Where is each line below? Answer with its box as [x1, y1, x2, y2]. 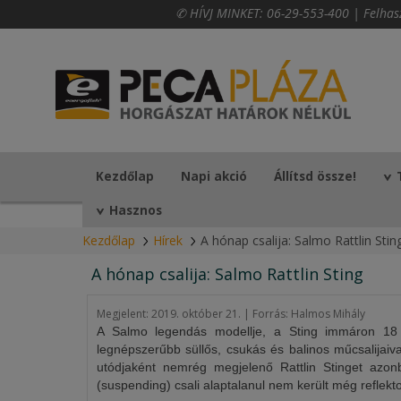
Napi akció [181, 168, 247, 184]
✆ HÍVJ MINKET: [175, 4, 267, 21]
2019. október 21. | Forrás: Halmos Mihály [151, 306, 365, 321]
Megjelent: [97, 306, 151, 321]
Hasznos [109, 202, 162, 218]
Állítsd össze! [274, 168, 356, 184]
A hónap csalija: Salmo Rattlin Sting [91, 263, 363, 285]
